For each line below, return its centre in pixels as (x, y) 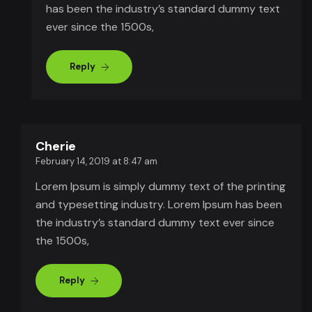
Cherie (56, 146)
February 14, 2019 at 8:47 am (96, 161)
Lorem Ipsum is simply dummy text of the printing (161, 186)
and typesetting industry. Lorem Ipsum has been (159, 204)
